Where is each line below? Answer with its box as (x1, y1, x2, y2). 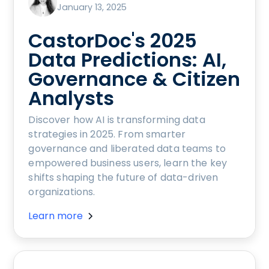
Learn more (28, 208, 83, 223)
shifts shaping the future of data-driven (28, 170, 219, 184)
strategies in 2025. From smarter (28, 127, 186, 141)
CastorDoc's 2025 (28, 26, 198, 54)
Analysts (28, 84, 115, 112)
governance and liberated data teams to (28, 141, 226, 156)
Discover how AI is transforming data (28, 112, 205, 127)
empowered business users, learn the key (28, 156, 228, 170)
